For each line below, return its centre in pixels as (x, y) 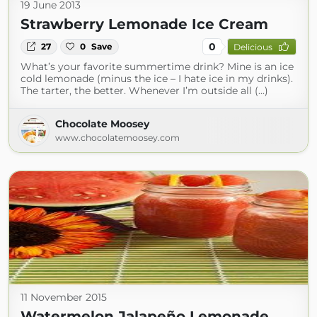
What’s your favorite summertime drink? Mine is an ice (157, 67)
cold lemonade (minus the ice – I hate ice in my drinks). (157, 79)
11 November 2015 (64, 297)
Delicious (253, 47)
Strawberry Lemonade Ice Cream (144, 24)
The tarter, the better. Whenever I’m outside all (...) (144, 91)
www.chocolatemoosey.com (117, 138)
